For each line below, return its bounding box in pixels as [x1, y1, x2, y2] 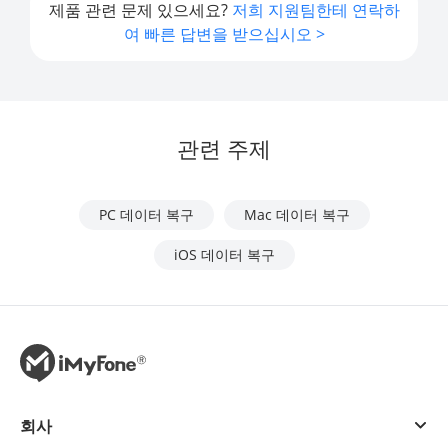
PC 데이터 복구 [98, 204, 194, 224]
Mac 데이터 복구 [243, 204, 350, 224]
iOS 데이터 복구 [173, 244, 275, 264]
